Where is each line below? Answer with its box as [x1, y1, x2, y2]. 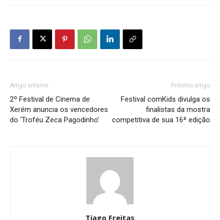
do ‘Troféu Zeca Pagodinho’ [10, 115, 99, 124]
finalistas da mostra [146, 105, 210, 114]
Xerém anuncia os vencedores [10, 105, 108, 114]
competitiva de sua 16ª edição [112, 115, 210, 124]
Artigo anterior [10, 82, 49, 89]
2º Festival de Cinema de [10, 94, 90, 104]
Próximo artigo [171, 82, 210, 89]
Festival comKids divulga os [121, 94, 210, 104]
